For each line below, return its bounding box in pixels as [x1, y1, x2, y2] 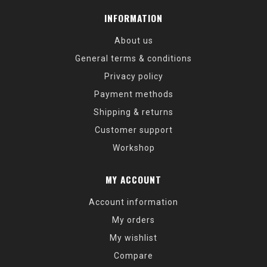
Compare [114, 251, 153, 260]
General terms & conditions [75, 54, 192, 63]
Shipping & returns [94, 107, 173, 117]
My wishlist [110, 233, 157, 243]
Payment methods [94, 89, 173, 99]
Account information [89, 197, 178, 207]
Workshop [112, 143, 155, 153]
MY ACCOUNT [105, 173, 162, 186]
